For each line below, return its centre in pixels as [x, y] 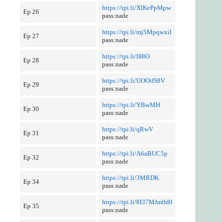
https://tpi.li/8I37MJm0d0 [137, 202]
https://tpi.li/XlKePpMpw [136, 8]
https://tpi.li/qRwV [127, 129]
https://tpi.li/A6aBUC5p [135, 153]
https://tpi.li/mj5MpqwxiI [137, 32]
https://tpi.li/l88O [126, 56]
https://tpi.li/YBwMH [131, 105]
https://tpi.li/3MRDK [130, 178]
